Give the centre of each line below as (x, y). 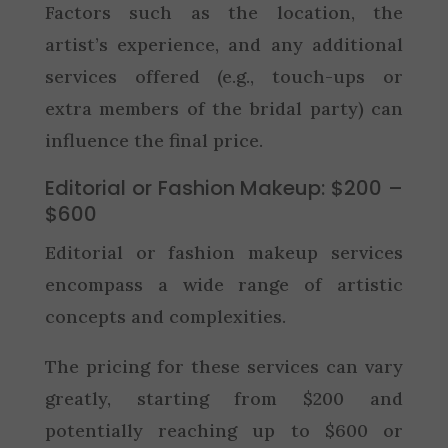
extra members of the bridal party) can (224, 108)
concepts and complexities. (165, 316)
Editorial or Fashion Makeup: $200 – (224, 187)
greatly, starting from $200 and (224, 398)
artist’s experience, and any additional (224, 44)
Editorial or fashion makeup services (224, 252)
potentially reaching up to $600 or (224, 430)
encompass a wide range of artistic (224, 284)
